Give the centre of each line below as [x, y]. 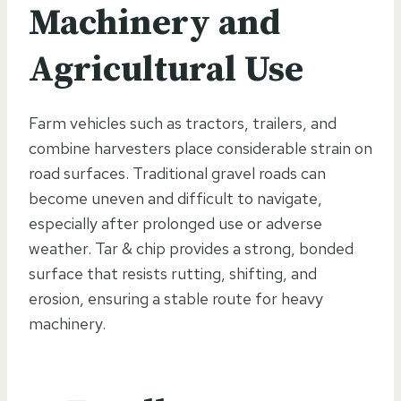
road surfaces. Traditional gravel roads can [177, 173]
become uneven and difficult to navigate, [175, 198]
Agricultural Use [166, 69]
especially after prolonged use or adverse [175, 223]
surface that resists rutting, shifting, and [173, 273]
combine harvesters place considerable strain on [200, 148]
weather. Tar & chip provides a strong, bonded [191, 248]
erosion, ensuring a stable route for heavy [176, 298]
